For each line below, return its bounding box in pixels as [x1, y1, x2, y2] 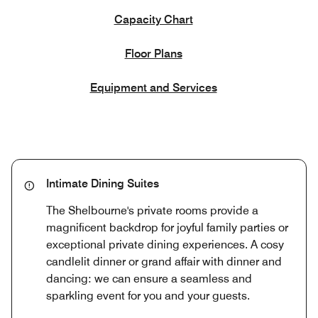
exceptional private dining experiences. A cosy [46, 238, 284, 252]
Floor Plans [124, 47, 182, 61]
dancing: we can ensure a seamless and [46, 272, 252, 286]
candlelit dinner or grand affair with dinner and [46, 255, 282, 269]
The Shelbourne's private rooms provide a [46, 204, 258, 218]
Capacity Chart [114, 13, 193, 27]
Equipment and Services [89, 81, 217, 95]
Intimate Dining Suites [46, 177, 159, 191]
